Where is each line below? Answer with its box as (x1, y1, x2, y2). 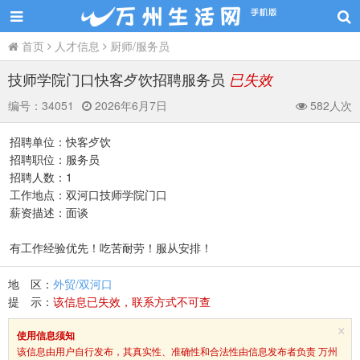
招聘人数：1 (10, 169, 72, 185)
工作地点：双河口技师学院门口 (10, 186, 167, 202)
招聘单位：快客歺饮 (10, 133, 111, 149)
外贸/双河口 (53, 276, 112, 292)
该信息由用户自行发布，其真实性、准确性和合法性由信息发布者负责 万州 (17, 344, 337, 358)
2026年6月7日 (92, 97, 167, 113)
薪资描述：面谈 (10, 204, 88, 220)
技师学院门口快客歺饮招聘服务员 (8, 68, 229, 89)
